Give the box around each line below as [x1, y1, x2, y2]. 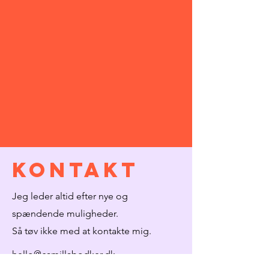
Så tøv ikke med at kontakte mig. [12, 225, 151, 237]
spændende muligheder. [12, 208, 118, 219]
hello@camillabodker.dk [12, 249, 115, 260]
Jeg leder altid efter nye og [12, 190, 128, 202]
